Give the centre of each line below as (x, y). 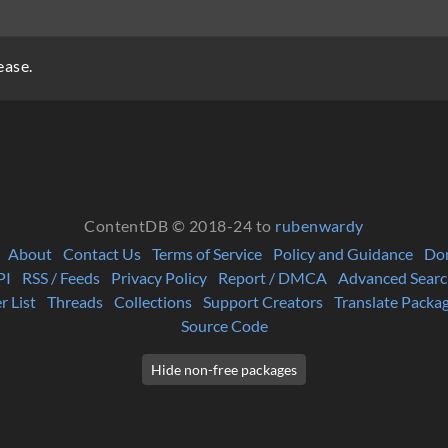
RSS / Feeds (60, 278)
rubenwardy (319, 226)
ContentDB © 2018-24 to (180, 226)
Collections (153, 302)
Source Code (224, 326)
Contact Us (102, 254)
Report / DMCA (272, 278)
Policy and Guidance (343, 254)
